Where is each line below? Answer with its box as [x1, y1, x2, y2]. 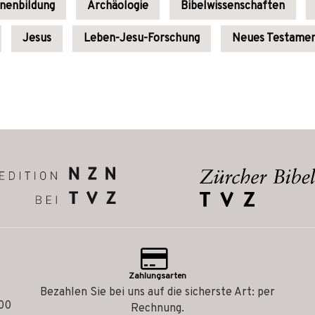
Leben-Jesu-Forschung [84, 32, 200, 46]
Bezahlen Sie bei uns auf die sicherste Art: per [40, 285, 275, 300]
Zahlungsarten [129, 271, 186, 282]
